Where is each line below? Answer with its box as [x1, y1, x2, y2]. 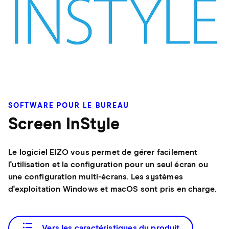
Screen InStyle [8, 117, 120, 133]
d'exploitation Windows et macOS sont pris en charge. [8, 185, 217, 194]
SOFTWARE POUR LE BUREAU [8, 102, 129, 110]
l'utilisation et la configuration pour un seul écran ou [8, 161, 208, 169]
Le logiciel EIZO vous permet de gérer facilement [8, 148, 198, 157]
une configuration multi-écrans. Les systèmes [8, 173, 183, 181]
